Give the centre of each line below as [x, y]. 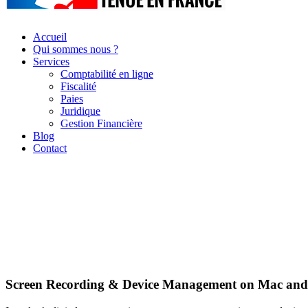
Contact [50, 148]
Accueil [50, 36]
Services [51, 61]
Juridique [80, 111]
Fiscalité [78, 86]
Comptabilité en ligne [107, 74]
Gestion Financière [101, 123]
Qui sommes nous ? [76, 49]
